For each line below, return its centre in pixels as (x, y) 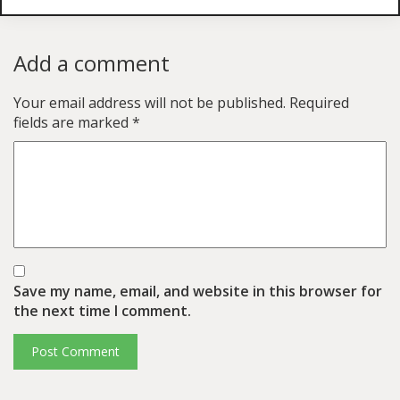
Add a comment (92, 62)
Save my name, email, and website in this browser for (198, 291)
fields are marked (73, 122)
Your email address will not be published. (150, 102)
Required (319, 102)
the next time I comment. (102, 310)
